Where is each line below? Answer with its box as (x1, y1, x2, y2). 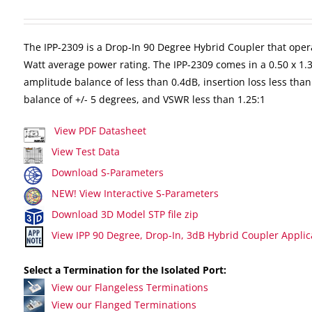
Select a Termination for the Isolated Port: (24, 263, 226, 276)
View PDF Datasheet (52, 124, 146, 137)
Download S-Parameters (52, 166, 164, 179)
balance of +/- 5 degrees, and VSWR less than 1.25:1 (24, 93, 265, 106)
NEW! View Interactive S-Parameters (52, 187, 219, 200)
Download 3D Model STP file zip (52, 208, 198, 221)
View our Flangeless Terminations (52, 281, 208, 294)
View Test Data (52, 145, 120, 158)
